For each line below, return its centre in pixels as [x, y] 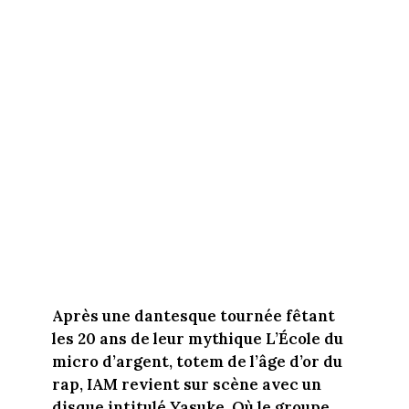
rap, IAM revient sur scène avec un [186, 384]
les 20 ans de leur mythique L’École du [197, 338]
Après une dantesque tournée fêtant [193, 315]
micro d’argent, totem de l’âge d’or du [197, 361]
